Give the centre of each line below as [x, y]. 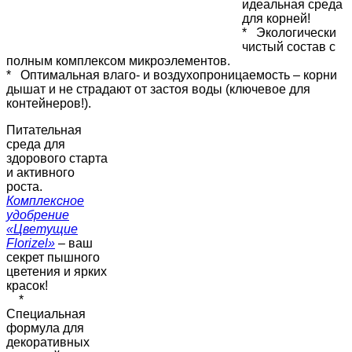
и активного [40, 172]
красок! [27, 285]
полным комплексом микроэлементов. [118, 60]
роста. [24, 186]
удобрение [38, 214]
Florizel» [31, 243]
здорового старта [57, 158]
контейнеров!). [49, 103]
